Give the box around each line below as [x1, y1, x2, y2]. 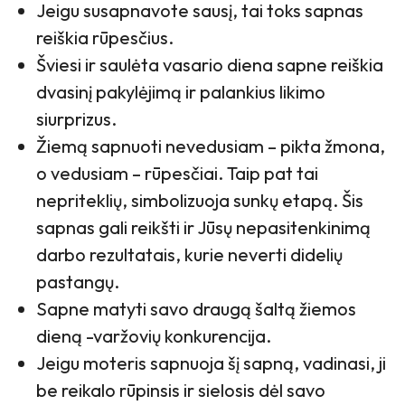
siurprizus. [36, 108, 117, 131]
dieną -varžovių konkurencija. [36, 325, 271, 348]
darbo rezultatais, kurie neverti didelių [36, 243, 343, 267]
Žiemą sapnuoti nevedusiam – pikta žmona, [36, 135, 385, 158]
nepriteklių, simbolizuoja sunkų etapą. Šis [36, 189, 363, 212]
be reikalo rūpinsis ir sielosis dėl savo [36, 379, 325, 402]
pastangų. [36, 270, 119, 294]
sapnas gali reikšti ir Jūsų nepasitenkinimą [36, 216, 371, 240]
